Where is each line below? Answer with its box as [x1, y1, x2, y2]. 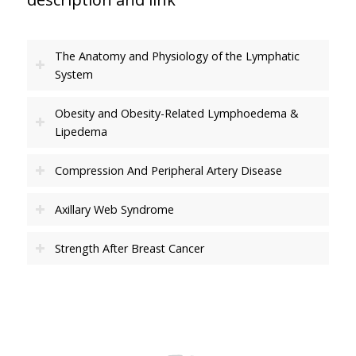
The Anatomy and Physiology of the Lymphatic [54, 48, 300, 64]
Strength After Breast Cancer [54, 241, 204, 256]
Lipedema [54, 124, 107, 139]
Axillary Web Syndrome [54, 202, 174, 217]
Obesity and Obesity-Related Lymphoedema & [54, 106, 299, 121]
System [54, 67, 93, 82]
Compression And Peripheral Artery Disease [54, 163, 282, 178]
